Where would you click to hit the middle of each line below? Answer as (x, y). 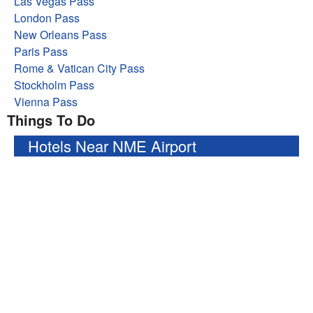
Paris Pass (41, 51)
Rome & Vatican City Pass (79, 68)
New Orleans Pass (60, 34)
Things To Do (51, 119)
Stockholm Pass (54, 85)
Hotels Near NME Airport (112, 145)
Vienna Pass (46, 101)
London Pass (47, 17)
